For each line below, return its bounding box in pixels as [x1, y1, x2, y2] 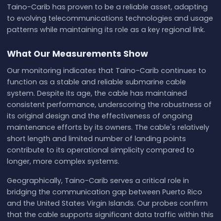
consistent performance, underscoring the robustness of [6, 99, 212, 110]
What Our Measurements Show [6, 47, 148, 60]
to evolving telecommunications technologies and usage [6, 13, 213, 24]
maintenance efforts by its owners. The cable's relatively [6, 122, 209, 132]
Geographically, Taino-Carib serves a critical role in [6, 175, 189, 185]
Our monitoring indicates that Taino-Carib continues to [6, 65, 206, 75]
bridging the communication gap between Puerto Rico [6, 186, 202, 197]
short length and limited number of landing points [6, 133, 186, 144]
